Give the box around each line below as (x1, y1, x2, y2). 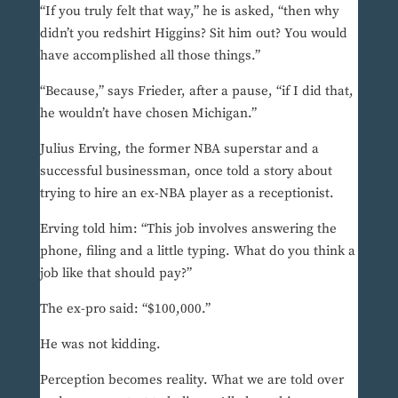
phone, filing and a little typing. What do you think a (39, 243, 355, 260)
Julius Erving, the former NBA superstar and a (39, 140, 319, 158)
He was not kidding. (39, 336, 161, 354)
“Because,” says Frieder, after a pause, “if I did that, (39, 83, 354, 100)
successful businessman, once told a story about (39, 163, 332, 180)
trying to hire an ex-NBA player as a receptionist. (39, 185, 334, 203)
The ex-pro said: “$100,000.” (39, 300, 211, 318)
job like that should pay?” (39, 265, 192, 283)
